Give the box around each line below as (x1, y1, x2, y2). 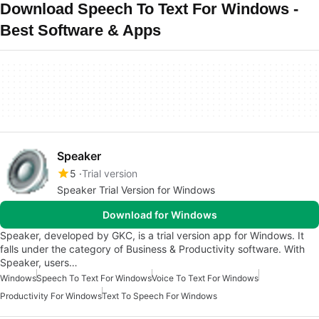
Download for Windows (102, 209, 217, 221)
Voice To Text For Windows (152, 273, 258, 283)
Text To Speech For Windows (102, 291, 217, 301)
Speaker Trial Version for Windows (57, 184, 215, 196)
